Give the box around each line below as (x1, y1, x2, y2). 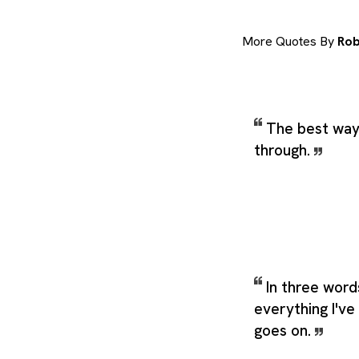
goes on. (254, 320, 315, 341)
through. (254, 139, 314, 160)
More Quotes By (242, 33, 337, 50)
